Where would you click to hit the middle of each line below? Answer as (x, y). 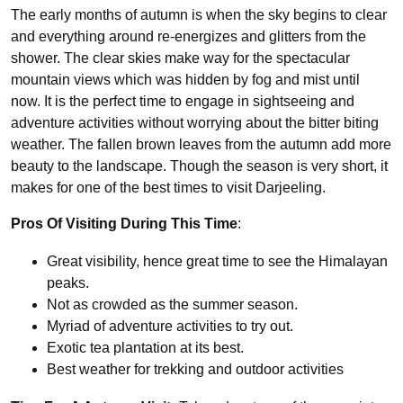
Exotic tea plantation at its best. (145, 348)
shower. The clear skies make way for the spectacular (180, 58)
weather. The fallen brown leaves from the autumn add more (201, 145)
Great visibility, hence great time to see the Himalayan (217, 262)
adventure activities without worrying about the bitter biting (195, 123)
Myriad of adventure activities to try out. (170, 327)
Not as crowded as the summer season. (172, 305)
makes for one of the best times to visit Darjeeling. (170, 188)
